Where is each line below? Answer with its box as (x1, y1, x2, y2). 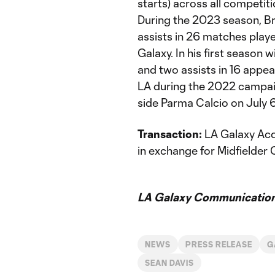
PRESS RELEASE (185, 240, 253, 249)
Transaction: (137, 127, 202, 141)
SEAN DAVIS (145, 258, 194, 267)
